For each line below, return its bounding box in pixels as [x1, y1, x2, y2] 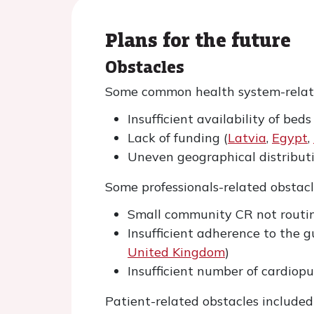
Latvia [228, 130, 266, 146]
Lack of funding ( [128, 130, 228, 146]
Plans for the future [105, 25, 291, 53]
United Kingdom [128, 244, 225, 260]
